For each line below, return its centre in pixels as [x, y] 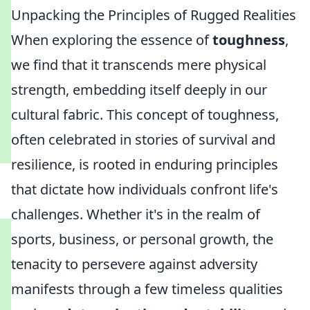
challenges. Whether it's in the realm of [136, 214]
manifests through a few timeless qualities [147, 289]
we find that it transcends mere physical [139, 65]
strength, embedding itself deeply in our [139, 90]
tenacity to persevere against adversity [134, 264]
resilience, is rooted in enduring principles [145, 164]
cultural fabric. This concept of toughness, [145, 115]
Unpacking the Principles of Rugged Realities [154, 15]
